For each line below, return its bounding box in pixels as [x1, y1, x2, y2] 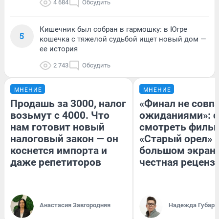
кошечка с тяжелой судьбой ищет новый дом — [40, 34, 206, 44]
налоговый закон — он [10, 132, 118, 145]
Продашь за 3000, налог [10, 97, 126, 109]
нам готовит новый [10, 121, 105, 133]
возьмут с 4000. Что [10, 109, 109, 121]
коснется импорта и [10, 144, 107, 156]
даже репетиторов [10, 156, 101, 168]
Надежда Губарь [169, 201, 218, 209]
